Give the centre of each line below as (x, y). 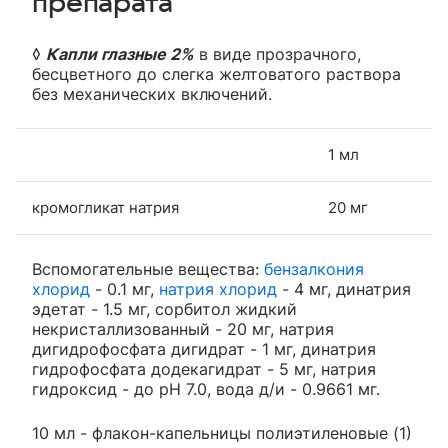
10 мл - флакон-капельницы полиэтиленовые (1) (222, 433)
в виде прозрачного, (277, 54)
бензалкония (314, 269)
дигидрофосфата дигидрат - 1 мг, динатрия (204, 349)
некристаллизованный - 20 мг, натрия (183, 329)
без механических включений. (152, 94)
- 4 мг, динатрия (344, 289)
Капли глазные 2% (120, 54)
